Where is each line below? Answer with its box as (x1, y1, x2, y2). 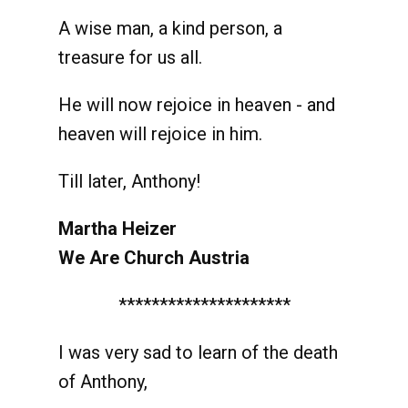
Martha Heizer (58, 218, 177, 240)
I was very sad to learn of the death (58, 342, 338, 363)
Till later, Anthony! (58, 170, 200, 192)
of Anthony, (58, 371, 148, 393)
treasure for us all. (58, 46, 202, 68)
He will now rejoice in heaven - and (58, 94, 335, 116)
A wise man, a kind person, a (58, 17, 282, 39)
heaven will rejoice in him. (58, 123, 262, 145)
